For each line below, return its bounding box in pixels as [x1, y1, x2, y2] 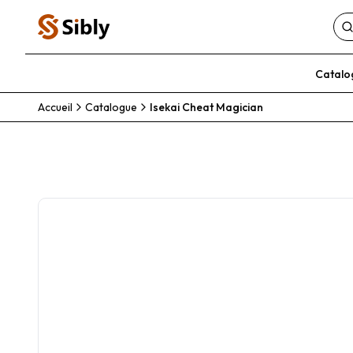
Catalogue [85, 100, 137, 114]
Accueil [38, 100, 72, 114]
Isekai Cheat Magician [150, 100, 263, 114]
